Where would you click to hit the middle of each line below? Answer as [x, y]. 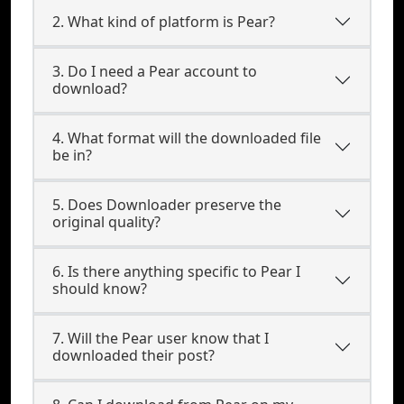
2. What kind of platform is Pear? [164, 21]
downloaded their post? [133, 355]
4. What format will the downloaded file [187, 138]
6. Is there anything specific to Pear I [176, 271]
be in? [72, 155]
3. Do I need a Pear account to [155, 71]
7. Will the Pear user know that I [161, 338]
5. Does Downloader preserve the [167, 205]
